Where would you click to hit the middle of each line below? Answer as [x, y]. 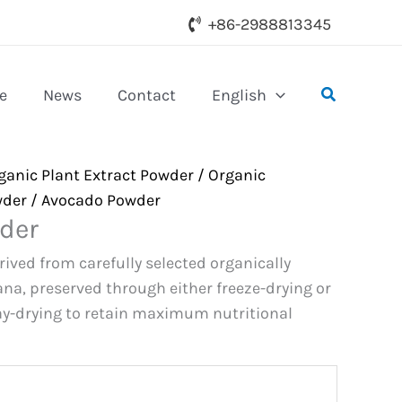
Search [345, 92]
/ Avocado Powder [94, 200]
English [239, 95]
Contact [147, 95]
